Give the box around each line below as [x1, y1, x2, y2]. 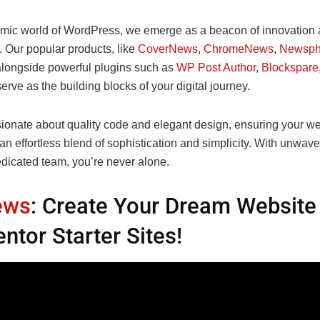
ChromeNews [204, 42, 274, 55]
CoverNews [138, 42, 198, 55]
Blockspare [261, 61, 319, 74]
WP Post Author [176, 61, 256, 74]
